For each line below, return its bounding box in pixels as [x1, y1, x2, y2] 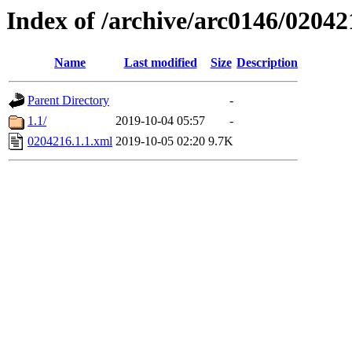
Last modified [123, 56, 197, 70]
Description [236, 56, 298, 70]
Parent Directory [27, 93, 109, 108]
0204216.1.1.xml [27, 134, 112, 148]
